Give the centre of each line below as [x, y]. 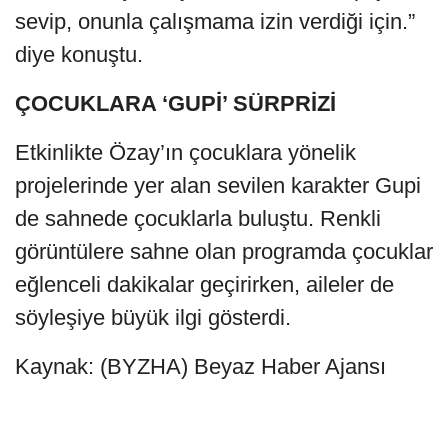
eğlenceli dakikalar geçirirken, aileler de [204, 284]
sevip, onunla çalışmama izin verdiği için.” [215, 21]
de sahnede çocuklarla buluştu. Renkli [198, 218]
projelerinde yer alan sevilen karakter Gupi [218, 185]
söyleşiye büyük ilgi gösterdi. [153, 317]
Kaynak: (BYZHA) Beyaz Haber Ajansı [200, 366]
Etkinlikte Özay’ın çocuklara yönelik [185, 152]
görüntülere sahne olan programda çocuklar [224, 251]
